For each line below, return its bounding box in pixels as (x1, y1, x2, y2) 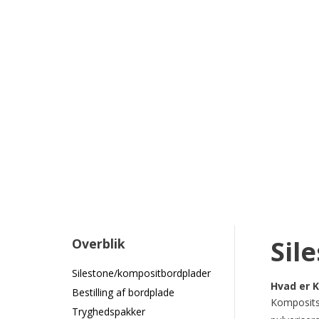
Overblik (71, 234, 125, 252)
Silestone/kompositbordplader (71, 266, 211, 280)
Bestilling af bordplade (71, 285, 174, 299)
